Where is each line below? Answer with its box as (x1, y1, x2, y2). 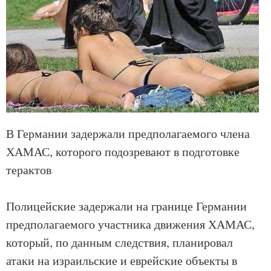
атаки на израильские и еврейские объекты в (6, 252, 237, 269)
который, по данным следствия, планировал (6, 234, 233, 251)
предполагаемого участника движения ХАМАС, (6, 216, 255, 233)
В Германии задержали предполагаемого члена (6, 125, 250, 142)
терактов (6, 162, 51, 178)
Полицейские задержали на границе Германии (6, 198, 247, 215)
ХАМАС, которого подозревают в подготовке (6, 143, 240, 160)
